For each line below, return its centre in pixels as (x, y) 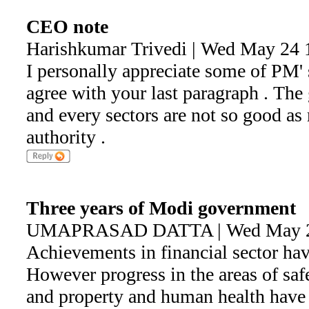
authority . (66, 137)
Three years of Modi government (161, 208)
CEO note (67, 27)
